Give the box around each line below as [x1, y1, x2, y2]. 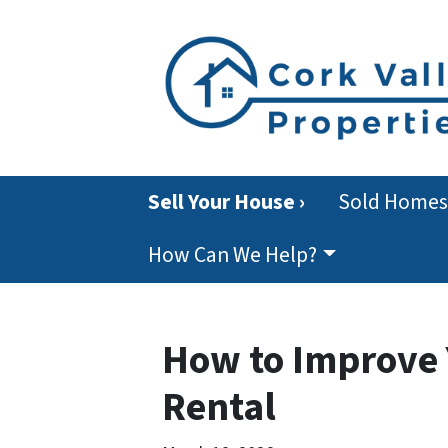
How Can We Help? [148, 240, 318, 272]
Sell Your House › [148, 186, 306, 218]
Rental [162, 379, 276, 437]
